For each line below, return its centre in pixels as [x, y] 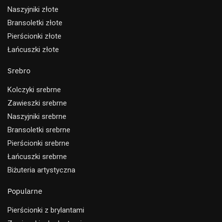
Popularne [25, 191]
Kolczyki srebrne [34, 89]
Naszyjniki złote [33, 9]
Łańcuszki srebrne [37, 156]
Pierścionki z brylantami [46, 210]
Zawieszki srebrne [37, 103]
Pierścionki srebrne [38, 143]
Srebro [19, 70]
